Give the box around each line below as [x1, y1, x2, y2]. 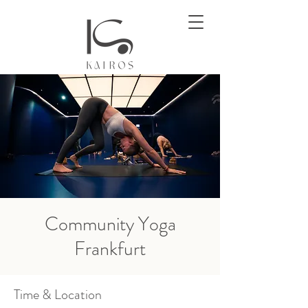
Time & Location [14, 285, 102, 305]
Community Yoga [44, 210, 176, 238]
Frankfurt [74, 235, 146, 263]
